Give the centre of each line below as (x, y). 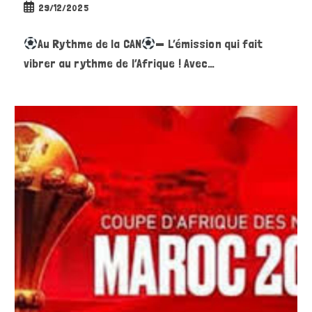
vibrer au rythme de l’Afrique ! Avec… (119, 63)
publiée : (39, 22)
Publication (46, 7)
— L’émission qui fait (209, 44)
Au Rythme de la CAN (89, 44)
